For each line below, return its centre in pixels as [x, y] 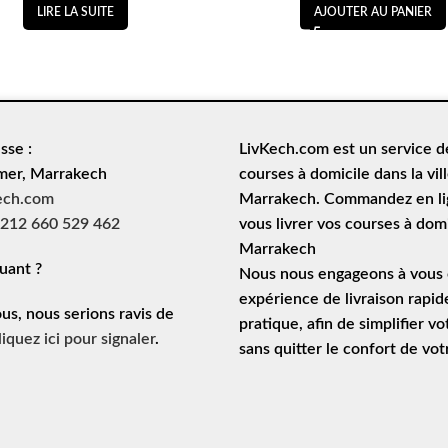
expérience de [291, 299]
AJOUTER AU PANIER [373, 12]
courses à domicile [304, 174]
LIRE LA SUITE [75, 12]
